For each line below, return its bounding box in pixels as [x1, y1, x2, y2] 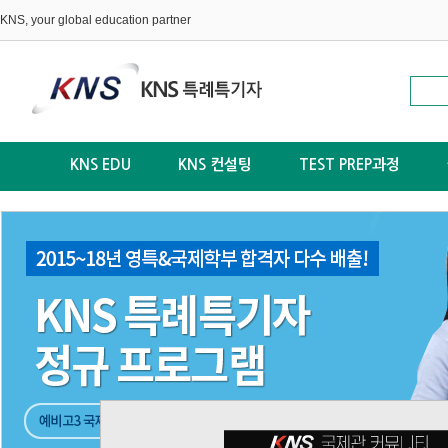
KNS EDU [70, 157, 131, 172]
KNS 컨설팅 [178, 157, 252, 172]
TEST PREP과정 [299, 157, 400, 172]
